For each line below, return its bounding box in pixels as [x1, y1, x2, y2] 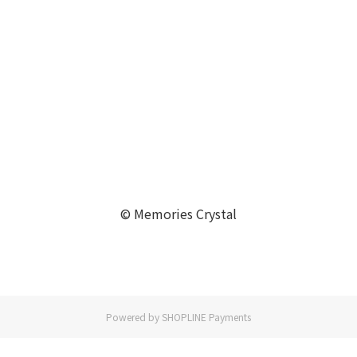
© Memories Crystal [120, 203, 237, 223]
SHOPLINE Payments [162, 309, 251, 324]
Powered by [106, 309, 162, 324]
